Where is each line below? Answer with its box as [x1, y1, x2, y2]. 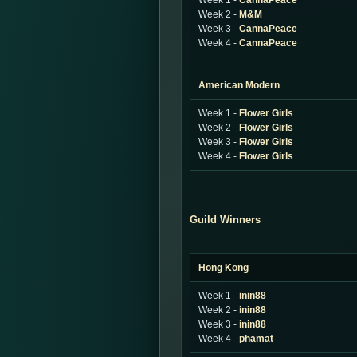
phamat [239, 333, 273, 344]
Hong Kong [198, 262, 249, 273]
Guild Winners [190, 214, 261, 226]
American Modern [198, 80, 280, 91]
